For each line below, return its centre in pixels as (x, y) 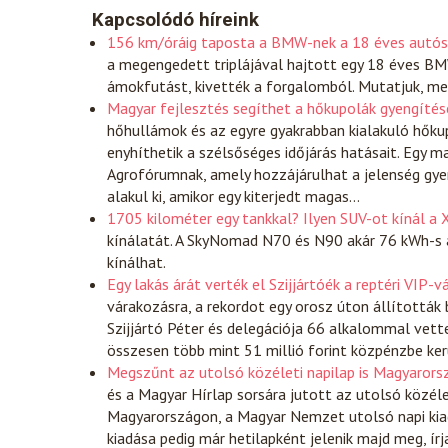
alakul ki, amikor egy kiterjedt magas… (233, 196)
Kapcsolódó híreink (175, 20)
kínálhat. (136, 262)
